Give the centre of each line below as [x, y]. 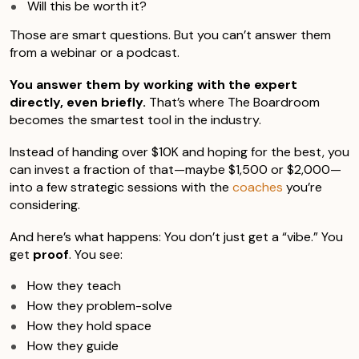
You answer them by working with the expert [153, 84]
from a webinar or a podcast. [95, 52]
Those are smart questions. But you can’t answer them [170, 34]
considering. [45, 204]
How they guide [73, 345]
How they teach [74, 285]
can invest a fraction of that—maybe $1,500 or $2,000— [175, 169]
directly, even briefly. [78, 102]
